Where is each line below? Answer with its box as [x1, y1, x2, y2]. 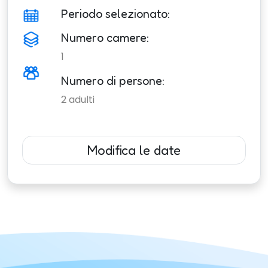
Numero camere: [60, 31, 149, 45]
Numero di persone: [60, 74, 165, 89]
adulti [68, 93, 95, 107]
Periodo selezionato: [60, 7, 170, 22]
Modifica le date [87, 142, 181, 159]
